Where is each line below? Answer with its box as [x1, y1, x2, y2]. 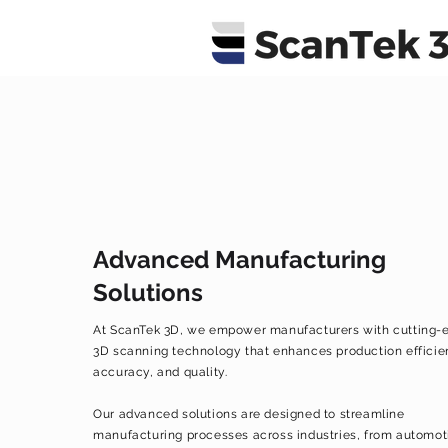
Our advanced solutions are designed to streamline [93, 407, 405, 421]
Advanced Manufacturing [93, 245, 387, 274]
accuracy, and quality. [93, 365, 228, 379]
